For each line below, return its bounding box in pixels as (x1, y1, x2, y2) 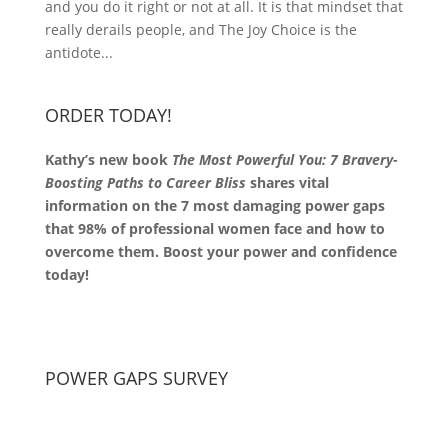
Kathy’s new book (44, 149, 172, 169)
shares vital (249, 172, 329, 192)
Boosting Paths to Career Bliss (44, 172, 246, 192)
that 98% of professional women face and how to (44, 218, 385, 238)
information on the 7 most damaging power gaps (44, 195, 385, 215)
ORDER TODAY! (44, 102, 172, 127)
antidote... (44, 42, 113, 62)
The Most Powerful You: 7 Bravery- (171, 149, 398, 169)
